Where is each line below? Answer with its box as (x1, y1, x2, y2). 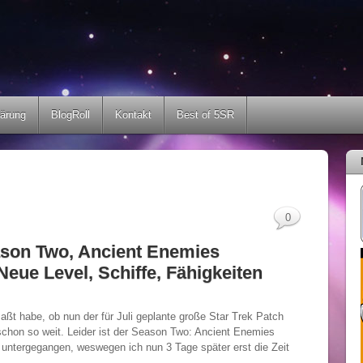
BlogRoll (51, 109, 90, 121)
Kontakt (115, 109, 152, 121)
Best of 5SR (177, 109, 234, 121)
